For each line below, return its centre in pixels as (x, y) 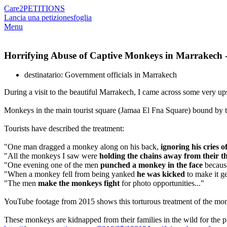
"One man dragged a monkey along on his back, (82, 147)
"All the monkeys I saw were (52, 156)
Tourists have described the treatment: (64, 129)
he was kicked (161, 174)
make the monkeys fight (79, 183)
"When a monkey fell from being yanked (70, 174)
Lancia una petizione (37, 17)
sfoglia (81, 17)
